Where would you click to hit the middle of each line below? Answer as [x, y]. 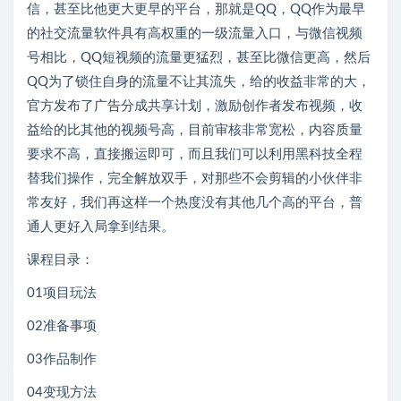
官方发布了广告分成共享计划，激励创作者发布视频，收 [195, 106]
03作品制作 [62, 359]
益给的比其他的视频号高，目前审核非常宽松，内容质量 [195, 130]
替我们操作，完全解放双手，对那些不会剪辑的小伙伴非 [195, 179]
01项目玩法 [62, 293]
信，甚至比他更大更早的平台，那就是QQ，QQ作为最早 [196, 9]
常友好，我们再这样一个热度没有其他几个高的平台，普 [195, 203]
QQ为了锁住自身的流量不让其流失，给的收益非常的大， [199, 82]
